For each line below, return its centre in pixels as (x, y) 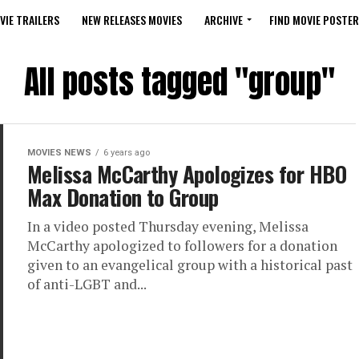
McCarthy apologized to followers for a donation (182, 246)
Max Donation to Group (123, 197)
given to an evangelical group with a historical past (190, 265)
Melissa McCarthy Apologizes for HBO (187, 174)
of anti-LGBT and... (87, 284)
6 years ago (127, 153)
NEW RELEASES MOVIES (132, 20)
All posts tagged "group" (179, 82)
